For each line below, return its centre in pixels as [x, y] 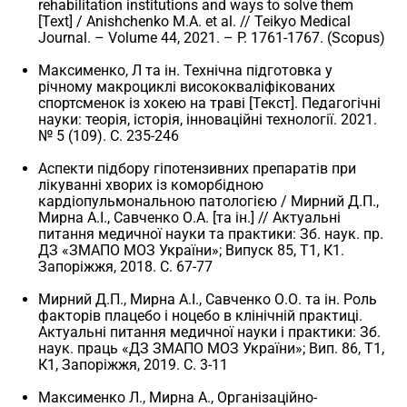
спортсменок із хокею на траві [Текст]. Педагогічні [210, 103]
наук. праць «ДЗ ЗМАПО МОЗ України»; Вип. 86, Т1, [212, 348]
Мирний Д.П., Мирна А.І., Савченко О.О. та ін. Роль [208, 299]
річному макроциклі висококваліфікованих [187, 86]
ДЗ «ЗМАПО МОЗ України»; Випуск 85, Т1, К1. [192, 250]
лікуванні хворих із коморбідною [151, 184]
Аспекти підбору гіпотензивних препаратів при [198, 168]
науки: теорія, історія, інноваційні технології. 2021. [208, 119]
